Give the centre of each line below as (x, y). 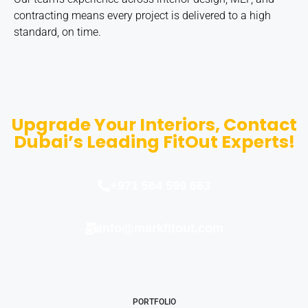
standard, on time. (57, 32)
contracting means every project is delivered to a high (142, 16)
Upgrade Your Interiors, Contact (154, 125)
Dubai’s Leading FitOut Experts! (154, 142)
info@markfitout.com (161, 229)
